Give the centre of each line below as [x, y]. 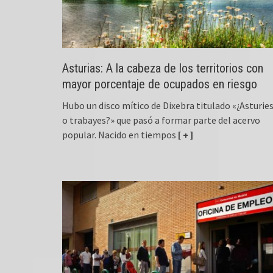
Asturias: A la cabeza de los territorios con [163, 69]
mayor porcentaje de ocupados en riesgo [160, 84]
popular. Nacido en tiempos [119, 135]
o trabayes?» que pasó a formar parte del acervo [161, 120]
